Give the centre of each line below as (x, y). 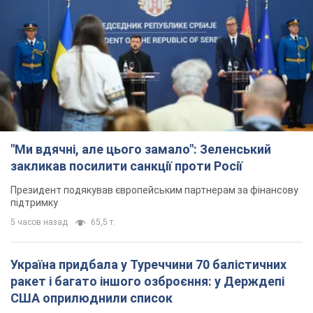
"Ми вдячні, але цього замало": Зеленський (141, 150)
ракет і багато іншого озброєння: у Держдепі (147, 282)
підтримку (34, 203)
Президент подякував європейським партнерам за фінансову (154, 190)
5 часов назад (39, 223)
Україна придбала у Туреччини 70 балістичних (148, 265)
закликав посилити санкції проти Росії (126, 166)
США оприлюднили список (92, 298)
